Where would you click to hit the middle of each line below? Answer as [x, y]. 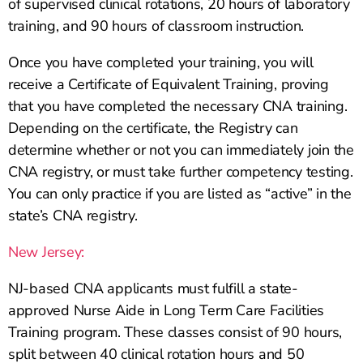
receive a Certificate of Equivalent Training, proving [169, 85]
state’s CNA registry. [73, 216]
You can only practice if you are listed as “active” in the [180, 194]
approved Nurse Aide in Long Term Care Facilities [167, 311]
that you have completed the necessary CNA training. [178, 107]
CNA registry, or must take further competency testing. [181, 172]
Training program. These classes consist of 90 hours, [175, 333]
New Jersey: [47, 252]
